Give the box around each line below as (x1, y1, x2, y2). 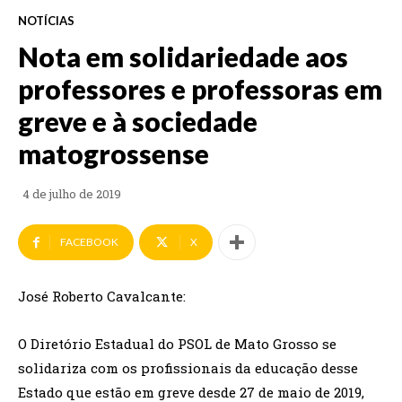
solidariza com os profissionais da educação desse (18, 359, 358, 378)
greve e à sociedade (18, 105, 258, 138)
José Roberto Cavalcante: (18, 287, 186, 306)
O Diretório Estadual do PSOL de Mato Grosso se (18, 335, 336, 354)
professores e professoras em (18, 73, 382, 106)
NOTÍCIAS (18, 13, 74, 29)
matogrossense (18, 137, 209, 170)
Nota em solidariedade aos (18, 40, 348, 74)
